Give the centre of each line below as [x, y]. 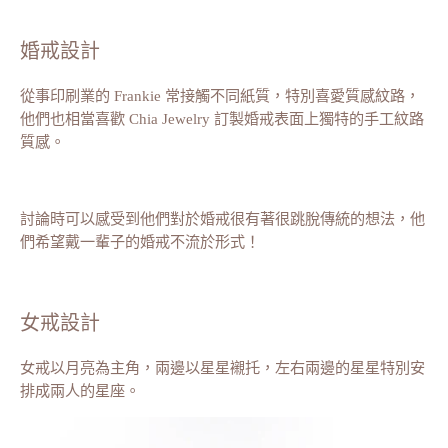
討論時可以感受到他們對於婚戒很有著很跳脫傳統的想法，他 [222, 218]
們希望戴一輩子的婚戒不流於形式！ [140, 241]
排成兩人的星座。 [80, 390]
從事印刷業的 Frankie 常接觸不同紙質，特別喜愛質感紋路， [220, 96]
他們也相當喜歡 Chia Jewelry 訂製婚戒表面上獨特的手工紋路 [222, 119]
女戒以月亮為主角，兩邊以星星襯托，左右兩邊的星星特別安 [222, 367]
